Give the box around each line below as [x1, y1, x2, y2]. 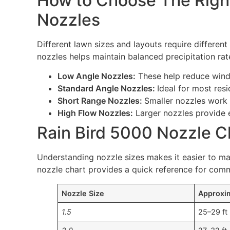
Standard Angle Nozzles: [57, 83, 157, 94]
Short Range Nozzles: [57, 95, 144, 106]
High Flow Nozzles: [57, 108, 133, 119]
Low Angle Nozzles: [57, 71, 136, 82]
